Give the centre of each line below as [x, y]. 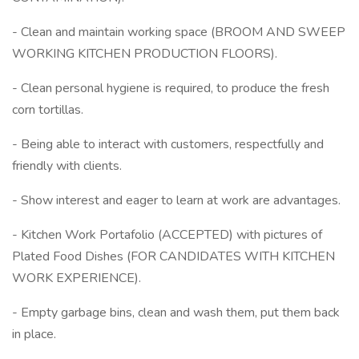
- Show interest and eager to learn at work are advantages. [176, 200]
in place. [34, 334]
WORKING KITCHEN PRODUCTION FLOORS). [145, 54]
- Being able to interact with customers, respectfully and [168, 144]
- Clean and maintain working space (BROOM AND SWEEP [179, 32]
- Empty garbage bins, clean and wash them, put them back [176, 313]
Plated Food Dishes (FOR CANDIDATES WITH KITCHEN [173, 256]
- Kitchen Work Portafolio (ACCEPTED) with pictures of [167, 235]
